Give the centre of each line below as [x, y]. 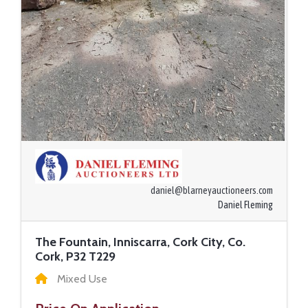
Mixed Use [81, 279]
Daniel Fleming [245, 205]
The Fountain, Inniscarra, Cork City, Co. [140, 242]
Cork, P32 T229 [75, 257]
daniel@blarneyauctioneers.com [212, 191]
